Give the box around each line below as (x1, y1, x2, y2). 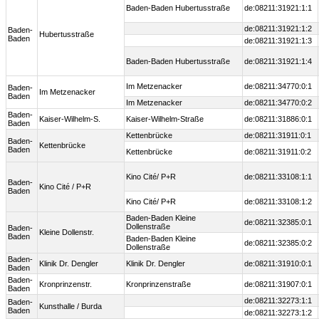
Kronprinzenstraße (126, 280, 191, 289)
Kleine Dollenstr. (39, 228, 94, 237)
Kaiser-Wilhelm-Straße (126, 115, 204, 124)
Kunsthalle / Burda (39, 302, 102, 311)
